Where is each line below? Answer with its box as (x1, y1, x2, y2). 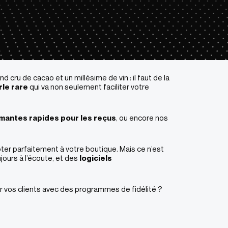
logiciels (79, 153, 112, 162)
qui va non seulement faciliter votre (28, 82, 149, 91)
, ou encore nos (116, 113, 168, 122)
